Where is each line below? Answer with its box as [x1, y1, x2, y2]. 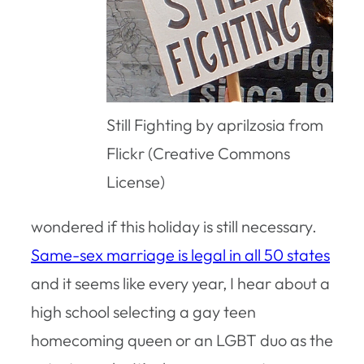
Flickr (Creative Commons [106, 142, 290, 163]
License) [106, 171, 165, 192]
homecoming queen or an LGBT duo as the [31, 329, 333, 350]
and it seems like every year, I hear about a [31, 272, 330, 293]
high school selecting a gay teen [31, 301, 256, 322]
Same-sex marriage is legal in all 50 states [31, 244, 330, 265]
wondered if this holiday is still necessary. [31, 215, 317, 236]
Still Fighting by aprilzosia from [106, 114, 323, 135]
